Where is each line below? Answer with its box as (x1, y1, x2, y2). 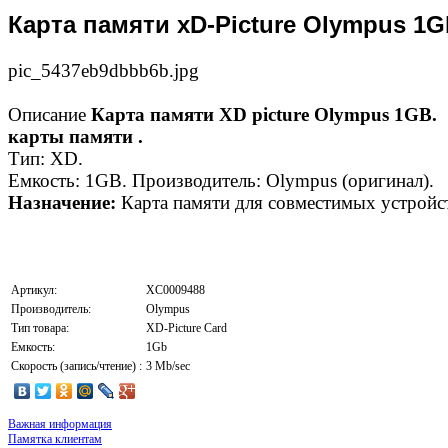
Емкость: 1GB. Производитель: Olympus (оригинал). (8, 169, 434, 191)
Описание (8, 103, 86, 125)
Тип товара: (11, 320, 69, 335)
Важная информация (8, 416, 112, 431)
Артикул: (11, 282, 57, 297)
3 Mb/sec (146, 358, 190, 373)
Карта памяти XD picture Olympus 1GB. (91, 103, 437, 125)
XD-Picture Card (146, 320, 227, 335)
